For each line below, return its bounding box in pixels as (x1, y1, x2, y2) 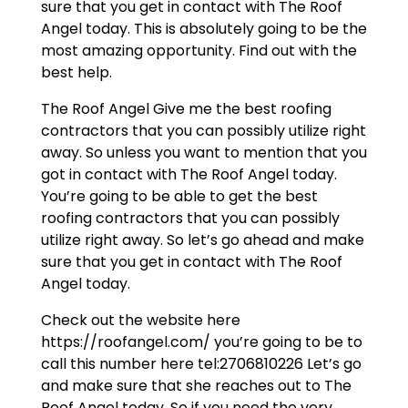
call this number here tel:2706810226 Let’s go (40, 352, 362, 374)
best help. (40, 61, 112, 83)
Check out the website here (40, 309, 240, 331)
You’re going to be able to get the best (40, 185, 318, 207)
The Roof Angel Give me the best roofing (40, 97, 331, 119)
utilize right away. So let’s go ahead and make (40, 229, 364, 250)
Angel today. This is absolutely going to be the (40, 17, 367, 39)
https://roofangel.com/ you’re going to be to (40, 331, 362, 352)
